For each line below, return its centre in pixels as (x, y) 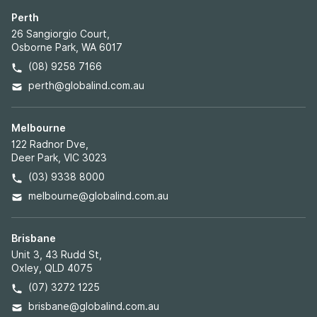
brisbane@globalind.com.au (94, 306)
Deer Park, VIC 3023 (59, 158)
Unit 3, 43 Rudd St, (57, 255)
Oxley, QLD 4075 (52, 268)
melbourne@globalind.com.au (98, 196)
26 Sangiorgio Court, (60, 34)
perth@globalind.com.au (86, 86)
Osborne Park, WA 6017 (67, 47)
